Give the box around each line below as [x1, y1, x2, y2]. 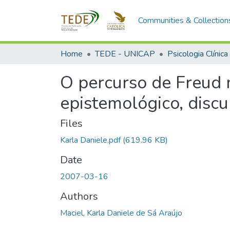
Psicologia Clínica [167, 48, 228, 60]
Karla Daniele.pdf [60, 135, 121, 146]
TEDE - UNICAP [95, 48, 155, 60]
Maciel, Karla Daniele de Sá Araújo [60, 207, 182, 219]
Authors [60, 189, 98, 203]
